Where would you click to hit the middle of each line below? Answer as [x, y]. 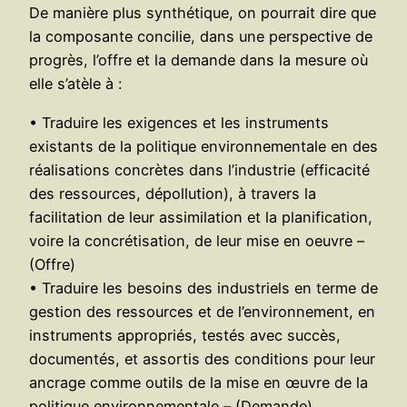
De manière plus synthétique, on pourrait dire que [203, 13]
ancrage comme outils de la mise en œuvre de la [199, 382]
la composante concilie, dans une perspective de [201, 37]
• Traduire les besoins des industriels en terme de [203, 288]
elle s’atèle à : [75, 84]
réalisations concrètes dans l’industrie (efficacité [199, 169]
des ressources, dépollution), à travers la [173, 193]
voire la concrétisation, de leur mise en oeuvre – [197, 240]
